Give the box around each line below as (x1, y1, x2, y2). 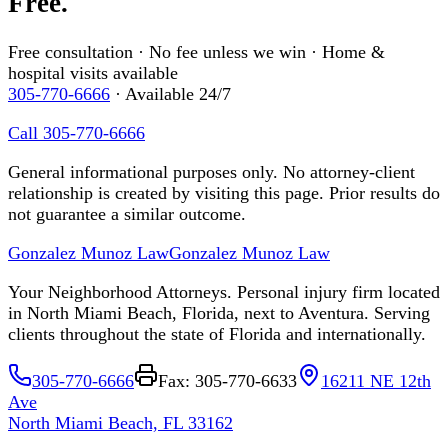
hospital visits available (8, 62, 178, 83)
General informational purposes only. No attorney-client (8, 161, 415, 182)
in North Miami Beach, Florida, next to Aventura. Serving (8, 302, 430, 323)
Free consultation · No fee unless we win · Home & (8, 41, 385, 62)
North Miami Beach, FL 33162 (8, 412, 233, 433)
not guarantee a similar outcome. (8, 203, 246, 224)
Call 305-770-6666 (8, 122, 145, 143)
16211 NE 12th (321, 370, 431, 391)
